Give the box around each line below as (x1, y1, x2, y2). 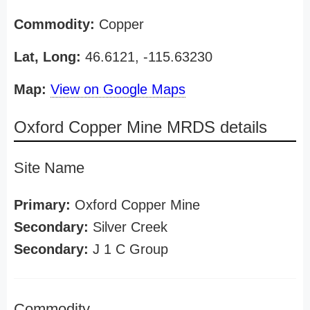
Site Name (14, 159, 84, 176)
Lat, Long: (14, 49, 81, 64)
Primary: (14, 197, 71, 212)
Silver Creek (89, 219, 167, 235)
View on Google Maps (51, 82, 185, 97)
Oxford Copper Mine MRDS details (14, 118, 267, 136)
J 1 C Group (89, 241, 168, 257)
